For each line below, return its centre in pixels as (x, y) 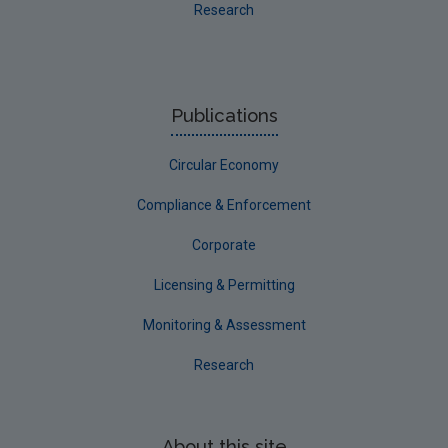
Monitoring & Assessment (224, 325)
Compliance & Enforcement (224, 205)
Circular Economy (224, 165)
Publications (224, 115)
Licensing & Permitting (224, 285)
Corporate (224, 245)
